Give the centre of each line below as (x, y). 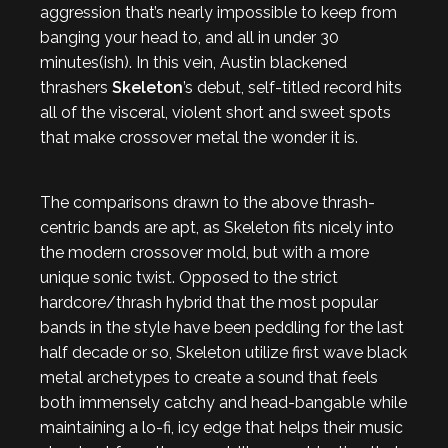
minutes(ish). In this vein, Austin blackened (193, 62)
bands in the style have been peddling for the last (222, 327)
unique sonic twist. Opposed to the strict (189, 277)
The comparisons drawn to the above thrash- (207, 202)
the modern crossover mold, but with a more (204, 252)
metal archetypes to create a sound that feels (209, 377)
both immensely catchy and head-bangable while (223, 402)
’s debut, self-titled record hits (292, 87)
